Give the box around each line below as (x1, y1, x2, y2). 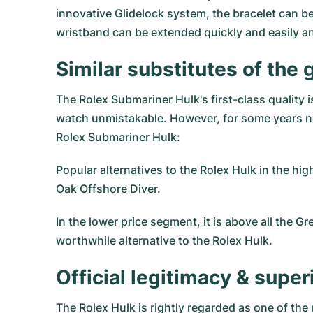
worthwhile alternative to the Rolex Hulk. (56, 233, 272, 247)
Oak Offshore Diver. (56, 182, 161, 196)
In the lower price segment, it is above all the (56, 214, 296, 228)
